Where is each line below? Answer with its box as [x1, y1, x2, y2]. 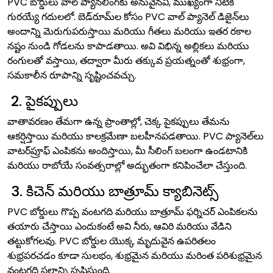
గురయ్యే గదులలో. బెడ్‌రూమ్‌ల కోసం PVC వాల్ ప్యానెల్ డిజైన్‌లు [7, 10, 249, 24]
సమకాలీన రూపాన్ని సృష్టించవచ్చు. [7, 68, 136, 82]
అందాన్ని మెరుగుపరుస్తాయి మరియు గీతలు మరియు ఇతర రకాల [7, 24, 251, 38]
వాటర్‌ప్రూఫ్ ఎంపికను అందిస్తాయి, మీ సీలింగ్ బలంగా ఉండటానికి [7, 144, 247, 158]
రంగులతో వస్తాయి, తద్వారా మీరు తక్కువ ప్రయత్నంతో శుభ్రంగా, [7, 54, 245, 68]
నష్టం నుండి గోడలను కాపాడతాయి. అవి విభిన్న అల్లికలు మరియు [7, 39, 249, 53]
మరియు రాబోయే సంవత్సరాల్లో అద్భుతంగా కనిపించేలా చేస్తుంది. [7, 158, 247, 172]
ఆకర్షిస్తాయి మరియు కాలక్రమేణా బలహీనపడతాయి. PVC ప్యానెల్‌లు [7, 129, 264, 143]
